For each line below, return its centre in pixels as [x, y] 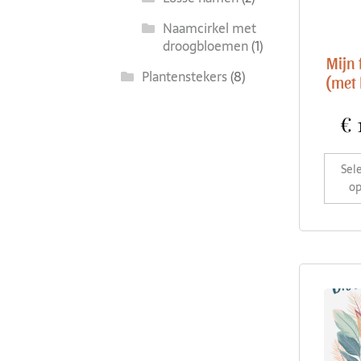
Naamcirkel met [209, 28]
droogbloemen [205, 46]
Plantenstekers [184, 76]
